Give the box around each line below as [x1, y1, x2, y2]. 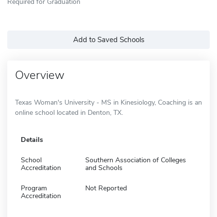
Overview [15, 67, 64, 83]
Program [21, 183, 47, 193]
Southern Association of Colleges [85, 155, 186, 165]
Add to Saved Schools [73, 34, 144, 45]
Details [21, 135, 43, 144]
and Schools [85, 163, 123, 172]
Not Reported [85, 183, 127, 193]
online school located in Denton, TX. [15, 108, 123, 117]
